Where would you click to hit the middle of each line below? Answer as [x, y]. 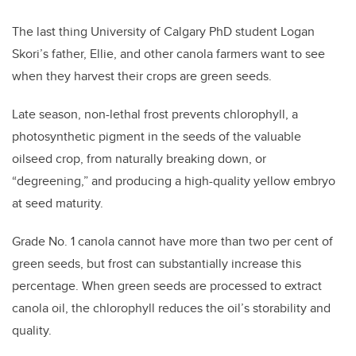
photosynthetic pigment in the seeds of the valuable [157, 137]
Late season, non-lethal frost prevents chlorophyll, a [155, 114]
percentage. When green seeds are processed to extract [167, 286]
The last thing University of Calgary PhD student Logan [163, 32]
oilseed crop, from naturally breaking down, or [139, 159]
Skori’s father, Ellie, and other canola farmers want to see [168, 54]
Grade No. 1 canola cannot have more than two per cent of [172, 242]
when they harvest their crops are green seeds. [142, 76]
